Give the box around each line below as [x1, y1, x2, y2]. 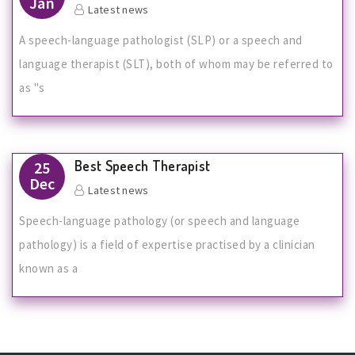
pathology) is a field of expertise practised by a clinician [19, 237, 315, 252]
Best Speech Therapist [74, 157, 211, 174]
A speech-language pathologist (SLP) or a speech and [19, 32, 303, 48]
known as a [19, 261, 78, 276]
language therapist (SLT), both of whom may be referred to [19, 56, 334, 71]
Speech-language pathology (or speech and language [19, 213, 300, 228]
